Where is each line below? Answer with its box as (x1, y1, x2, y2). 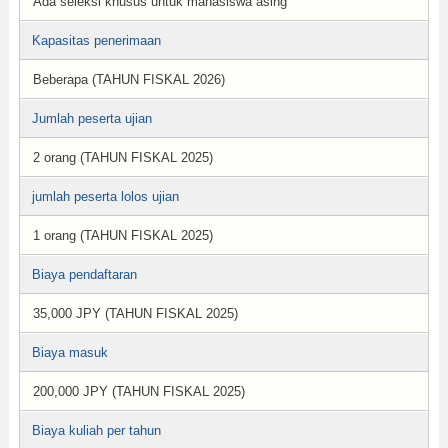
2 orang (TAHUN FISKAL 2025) (32, 150, 213, 165)
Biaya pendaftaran (31, 267, 137, 282)
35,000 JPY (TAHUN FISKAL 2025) (32, 306, 238, 321)
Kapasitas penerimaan (31, 33, 161, 48)
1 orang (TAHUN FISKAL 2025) (32, 228, 213, 243)
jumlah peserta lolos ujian (31, 189, 179, 204)
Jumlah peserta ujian (31, 111, 152, 126)
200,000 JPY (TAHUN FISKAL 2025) (32, 384, 245, 399)
